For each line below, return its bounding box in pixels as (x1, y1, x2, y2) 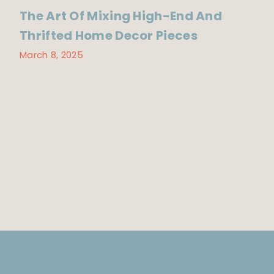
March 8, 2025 (20, 48, 83, 61)
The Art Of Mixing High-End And (20, 7, 222, 25)
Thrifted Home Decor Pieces (20, 27, 198, 45)
